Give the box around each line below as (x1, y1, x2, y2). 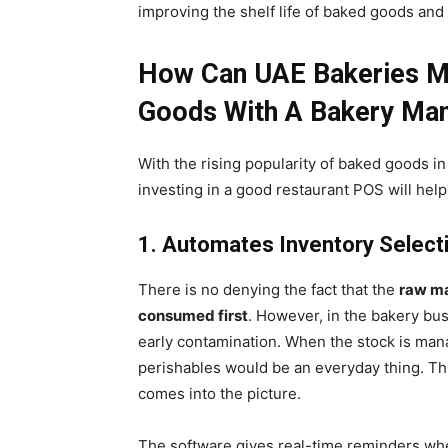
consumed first (138, 306, 248, 325)
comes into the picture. (138, 384, 301, 403)
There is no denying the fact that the (138, 280, 399, 299)
